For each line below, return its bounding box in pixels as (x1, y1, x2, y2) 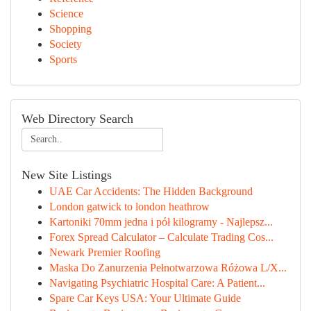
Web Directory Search (22, 112, 133, 126)
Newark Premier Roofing (49, 246, 160, 258)
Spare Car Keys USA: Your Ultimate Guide (49, 292, 241, 304)
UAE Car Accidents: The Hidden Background (49, 185, 253, 197)
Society (49, 38, 82, 50)
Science (49, 8, 83, 19)
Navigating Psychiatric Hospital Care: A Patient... (49, 277, 265, 289)
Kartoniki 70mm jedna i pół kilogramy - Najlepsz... (49, 216, 273, 228)
